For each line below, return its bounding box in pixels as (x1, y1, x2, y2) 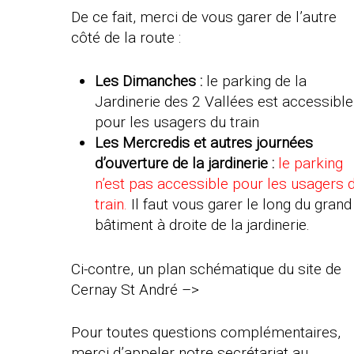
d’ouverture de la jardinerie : (95, 153, 275, 172)
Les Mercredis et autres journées (95, 133, 314, 152)
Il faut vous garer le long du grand (127, 194, 352, 213)
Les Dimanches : (95, 71, 203, 90)
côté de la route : (71, 28, 182, 47)
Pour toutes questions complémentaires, (71, 323, 341, 341)
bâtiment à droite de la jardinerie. (95, 215, 311, 234)
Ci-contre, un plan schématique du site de (71, 259, 342, 278)
